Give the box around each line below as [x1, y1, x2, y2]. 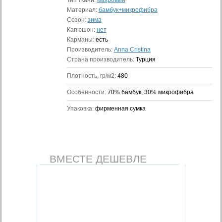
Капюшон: [66, 26, 97, 33]
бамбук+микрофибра [98, 6, 158, 13]
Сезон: [66, 16, 88, 23]
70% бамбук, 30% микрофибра [107, 89, 194, 96]
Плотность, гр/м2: [66, 72, 117, 79]
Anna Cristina [113, 46, 151, 53]
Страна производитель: [66, 56, 136, 63]
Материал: [66, 6, 99, 13]
